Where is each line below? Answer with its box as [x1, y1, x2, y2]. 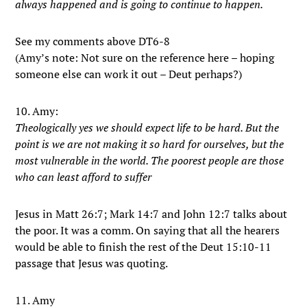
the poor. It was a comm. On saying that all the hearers [15, 223, 280, 238]
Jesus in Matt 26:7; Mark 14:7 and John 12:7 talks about [15, 206, 288, 221]
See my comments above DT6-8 [15, 34, 171, 49]
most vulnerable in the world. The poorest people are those [15, 153, 284, 168]
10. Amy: [15, 103, 59, 119]
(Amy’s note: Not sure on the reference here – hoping [15, 50, 275, 65]
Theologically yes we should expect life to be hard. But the [15, 120, 280, 135]
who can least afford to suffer [15, 169, 152, 184]
